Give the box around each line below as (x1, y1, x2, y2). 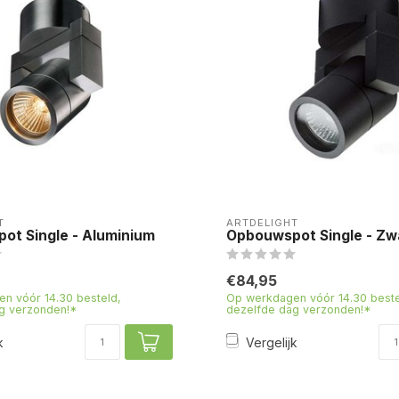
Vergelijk (246, 334, 297, 350)
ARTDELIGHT (226, 216, 298, 229)
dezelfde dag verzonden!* (226, 303, 371, 316)
